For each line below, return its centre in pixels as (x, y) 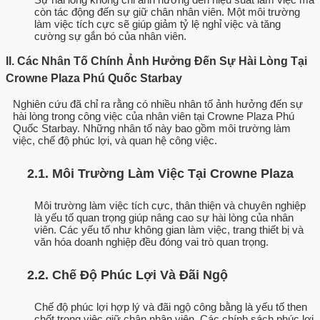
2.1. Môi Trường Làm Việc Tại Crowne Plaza (160, 173)
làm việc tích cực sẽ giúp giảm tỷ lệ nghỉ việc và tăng (157, 24)
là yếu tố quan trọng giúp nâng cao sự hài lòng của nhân (164, 218)
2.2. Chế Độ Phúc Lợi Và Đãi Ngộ (127, 275)
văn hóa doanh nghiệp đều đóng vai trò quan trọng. (151, 242)
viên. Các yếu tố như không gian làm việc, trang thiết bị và (169, 230)
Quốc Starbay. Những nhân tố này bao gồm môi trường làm (152, 129)
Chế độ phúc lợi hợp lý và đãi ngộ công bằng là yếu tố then (171, 307)
